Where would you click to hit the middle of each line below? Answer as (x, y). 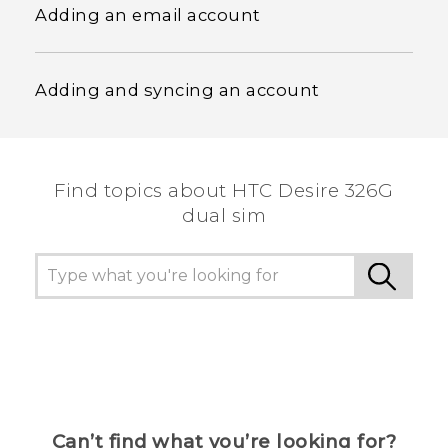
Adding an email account (148, 14)
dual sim (224, 215)
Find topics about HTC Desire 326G (224, 190)
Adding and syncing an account (177, 89)
